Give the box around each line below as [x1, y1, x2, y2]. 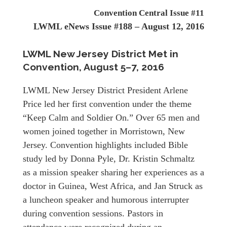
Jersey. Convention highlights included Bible [23, 140, 188, 150]
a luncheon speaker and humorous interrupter [23, 195, 189, 205]
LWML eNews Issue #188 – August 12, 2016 [33, 21, 204, 32]
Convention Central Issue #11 [94, 8, 204, 18]
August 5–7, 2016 [84, 61, 164, 73]
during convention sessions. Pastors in [23, 208, 163, 219]
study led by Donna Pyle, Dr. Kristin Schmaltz [23, 154, 195, 164]
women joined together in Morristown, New [23, 126, 185, 137]
